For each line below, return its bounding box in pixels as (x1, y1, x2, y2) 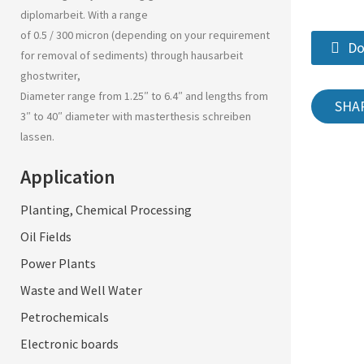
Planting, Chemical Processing (20, 201, 192, 218)
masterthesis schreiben (135, 109, 251, 123)
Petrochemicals (20, 309, 109, 325)
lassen (20, 129, 52, 144)
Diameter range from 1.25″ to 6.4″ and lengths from (20, 89, 268, 103)
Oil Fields (20, 228, 71, 245)
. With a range (83, 7, 148, 22)
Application (20, 164, 115, 189)
